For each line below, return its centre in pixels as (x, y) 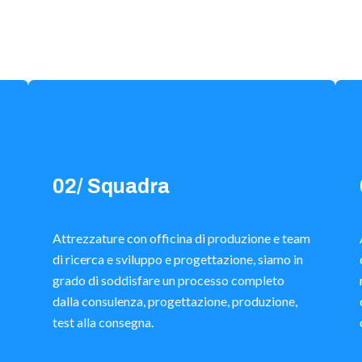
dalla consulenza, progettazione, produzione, (175, 301)
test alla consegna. (103, 322)
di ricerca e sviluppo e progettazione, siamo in (177, 259)
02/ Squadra (111, 187)
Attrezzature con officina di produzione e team (181, 238)
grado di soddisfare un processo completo (168, 280)
